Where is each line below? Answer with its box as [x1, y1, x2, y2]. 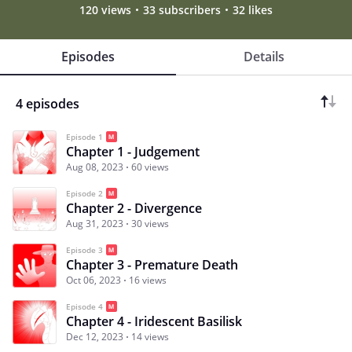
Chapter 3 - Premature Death [66, 255, 238, 273]
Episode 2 [66, 187, 103, 199]
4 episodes [16, 94, 79, 112]
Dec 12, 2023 [66, 329, 123, 343]
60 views [131, 159, 169, 174]
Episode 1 [66, 130, 103, 142]
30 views [131, 216, 169, 230]
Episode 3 [66, 244, 103, 255]
